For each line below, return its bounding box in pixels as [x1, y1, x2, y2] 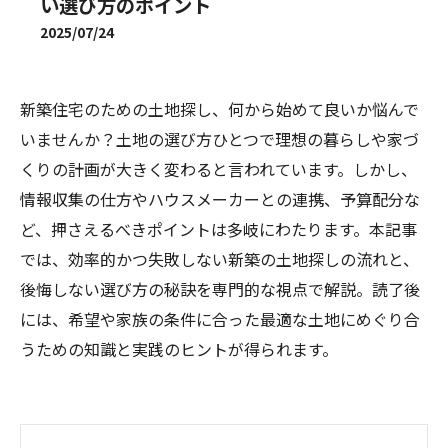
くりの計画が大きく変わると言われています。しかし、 [20, 157, 417, 181]
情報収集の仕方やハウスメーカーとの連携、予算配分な [20, 187, 420, 211]
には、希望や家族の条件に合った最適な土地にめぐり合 [20, 307, 420, 331]
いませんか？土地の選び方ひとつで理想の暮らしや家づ [20, 127, 419, 151]
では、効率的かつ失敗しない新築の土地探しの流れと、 [20, 247, 419, 271]
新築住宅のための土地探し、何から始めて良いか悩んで [20, 97, 419, 121]
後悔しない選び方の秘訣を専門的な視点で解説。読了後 [20, 277, 420, 301]
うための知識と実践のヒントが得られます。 [20, 337, 338, 361]
